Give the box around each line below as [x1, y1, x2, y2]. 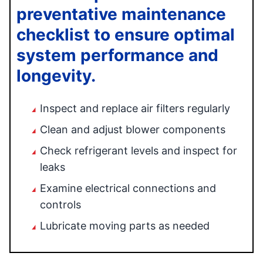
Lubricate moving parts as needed [40, 220, 210, 232]
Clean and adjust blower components [40, 123, 225, 136]
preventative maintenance [16, 4, 226, 24]
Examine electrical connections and [40, 182, 216, 194]
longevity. [16, 66, 96, 86]
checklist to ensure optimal [16, 25, 235, 45]
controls [40, 198, 81, 211]
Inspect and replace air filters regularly [40, 102, 230, 114]
